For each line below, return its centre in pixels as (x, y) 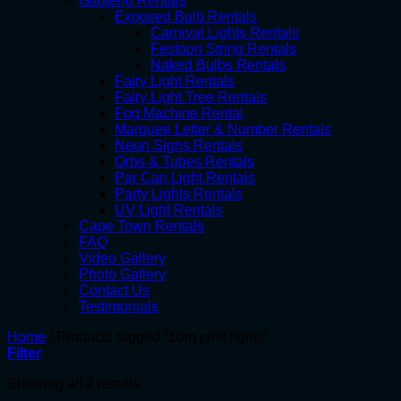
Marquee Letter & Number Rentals (223, 129)
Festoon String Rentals (223, 49)
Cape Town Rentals (141, 226)
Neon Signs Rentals (179, 145)
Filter (24, 353)
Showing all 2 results (73, 384)
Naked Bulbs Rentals (218, 65)
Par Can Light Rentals (185, 178)
